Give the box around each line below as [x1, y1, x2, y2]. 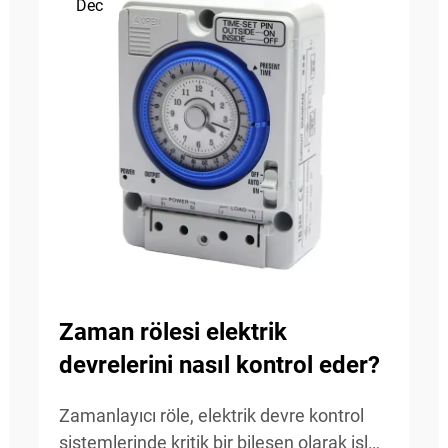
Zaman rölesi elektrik [59, 318, 287, 346]
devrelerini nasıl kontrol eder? [59, 351, 380, 379]
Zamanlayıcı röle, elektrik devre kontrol [59, 405, 364, 426]
